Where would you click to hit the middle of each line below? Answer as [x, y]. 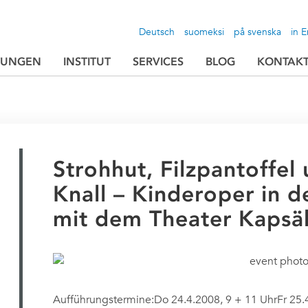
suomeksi [205, 32]
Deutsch [157, 32]
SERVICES [158, 61]
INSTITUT [87, 61]
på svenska [258, 32]
